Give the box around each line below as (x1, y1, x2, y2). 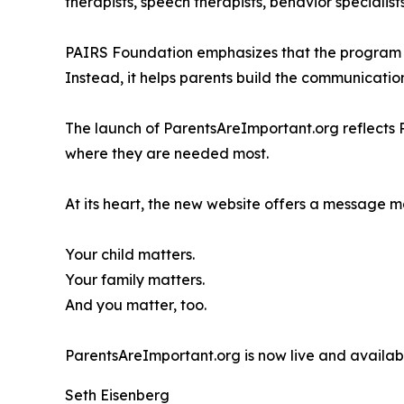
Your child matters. (65, 244, 195, 263)
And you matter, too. (65, 295, 207, 314)
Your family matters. (65, 270, 205, 289)
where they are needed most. (65, 143, 269, 162)
